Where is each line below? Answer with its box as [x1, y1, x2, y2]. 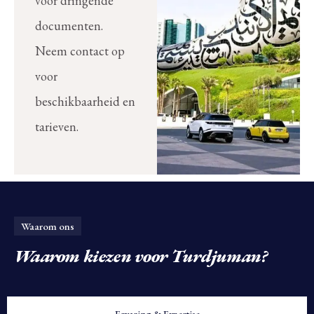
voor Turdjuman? [135, 244, 268, 268]
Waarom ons [21, 219, 74, 233]
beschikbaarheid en [35, 93, 135, 109]
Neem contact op [35, 42, 125, 59]
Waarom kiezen [14, 244, 135, 268]
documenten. [35, 17, 103, 34]
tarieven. [35, 118, 78, 135]
